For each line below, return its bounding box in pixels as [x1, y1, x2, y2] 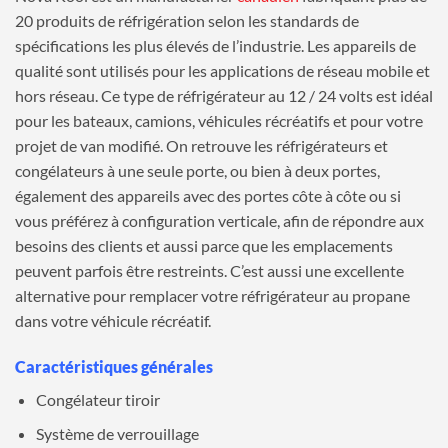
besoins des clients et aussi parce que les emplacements [15, 236, 393, 255]
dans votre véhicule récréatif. [15, 311, 211, 330]
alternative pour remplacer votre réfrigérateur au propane [15, 286, 410, 305]
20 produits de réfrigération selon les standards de [15, 11, 359, 30]
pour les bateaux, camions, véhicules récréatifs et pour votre [15, 111, 423, 130]
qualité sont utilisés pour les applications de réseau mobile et [15, 61, 430, 80]
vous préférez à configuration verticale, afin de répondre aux [15, 211, 424, 230]
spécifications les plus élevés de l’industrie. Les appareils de [15, 36, 416, 55]
